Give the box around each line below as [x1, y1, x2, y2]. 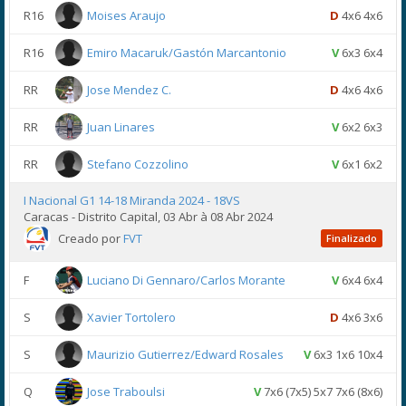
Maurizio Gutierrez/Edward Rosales [87, 346, 284, 362]
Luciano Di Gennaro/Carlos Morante [87, 272, 285, 288]
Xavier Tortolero [87, 309, 176, 325]
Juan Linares [87, 119, 155, 135]
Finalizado [326, 231, 377, 245]
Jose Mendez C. [87, 82, 171, 98]
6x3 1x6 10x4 [311, 346, 382, 362]
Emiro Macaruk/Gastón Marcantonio [87, 44, 286, 61]
